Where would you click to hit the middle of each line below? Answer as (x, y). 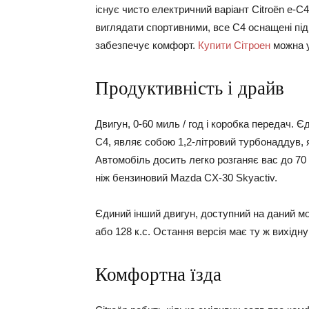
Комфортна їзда (158, 275)
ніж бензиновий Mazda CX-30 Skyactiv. (186, 178)
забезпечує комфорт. (147, 45)
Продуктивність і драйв (190, 88)
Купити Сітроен (234, 45)
